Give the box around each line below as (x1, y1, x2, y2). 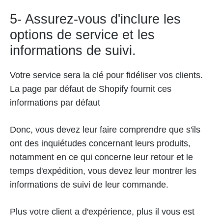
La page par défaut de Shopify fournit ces (10, 83, 171, 94)
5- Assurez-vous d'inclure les (10, 11, 181, 27)
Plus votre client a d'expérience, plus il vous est (10, 206, 194, 217)
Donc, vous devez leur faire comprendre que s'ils (10, 124, 200, 135)
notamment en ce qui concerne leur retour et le (10, 152, 193, 162)
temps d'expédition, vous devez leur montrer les (10, 165, 196, 176)
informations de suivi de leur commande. (10, 179, 168, 190)
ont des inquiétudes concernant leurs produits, (10, 138, 191, 148)
